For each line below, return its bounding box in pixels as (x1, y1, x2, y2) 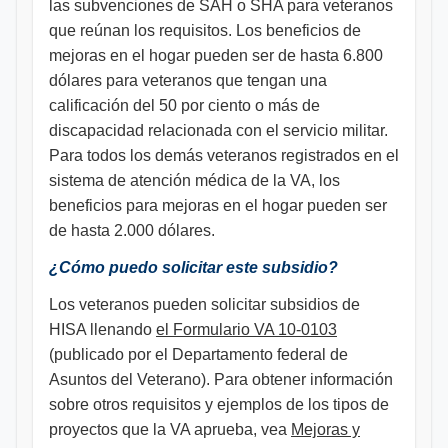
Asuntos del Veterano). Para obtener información (49, 371, 393, 388)
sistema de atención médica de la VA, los (49, 172, 340, 189)
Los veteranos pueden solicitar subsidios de (49, 296, 360, 313)
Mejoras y (291, 421, 360, 438)
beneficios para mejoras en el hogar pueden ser (49, 197, 387, 214)
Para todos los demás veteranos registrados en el (49, 147, 399, 164)
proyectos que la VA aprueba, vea (49, 421, 291, 438)
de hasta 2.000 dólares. (49, 222, 215, 239)
